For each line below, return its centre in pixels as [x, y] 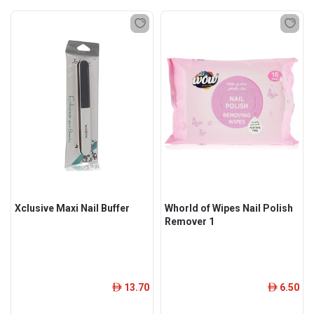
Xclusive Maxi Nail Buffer [72, 208]
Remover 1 [190, 221]
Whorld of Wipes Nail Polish [229, 208]
